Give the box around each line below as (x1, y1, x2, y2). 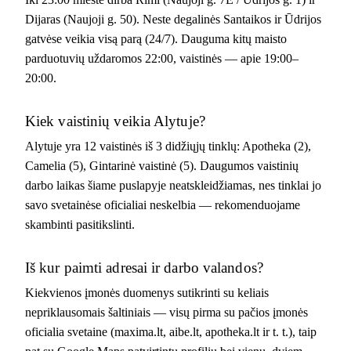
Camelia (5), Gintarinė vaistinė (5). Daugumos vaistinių (25, 158, 299, 172)
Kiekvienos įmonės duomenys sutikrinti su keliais (25, 285, 269, 299)
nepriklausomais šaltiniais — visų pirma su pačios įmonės (25, 305, 308, 319)
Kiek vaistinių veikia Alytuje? (25, 112, 205, 129)
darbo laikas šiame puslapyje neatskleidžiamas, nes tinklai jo (25, 178, 321, 192)
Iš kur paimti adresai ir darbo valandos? (25, 259, 263, 276)
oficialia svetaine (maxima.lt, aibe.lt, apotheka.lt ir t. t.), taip (25, 324, 317, 338)
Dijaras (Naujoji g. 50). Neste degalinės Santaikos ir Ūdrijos (25, 12, 321, 26)
